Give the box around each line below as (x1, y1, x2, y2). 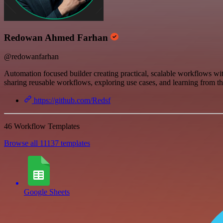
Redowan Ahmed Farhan (4, 32, 111, 43)
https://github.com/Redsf (32, 96, 111, 105)
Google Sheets (24, 188, 70, 197)
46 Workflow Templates (4, 122, 80, 131)
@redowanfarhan (4, 52, 59, 61)
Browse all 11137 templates (4, 139, 90, 148)
